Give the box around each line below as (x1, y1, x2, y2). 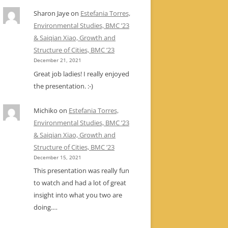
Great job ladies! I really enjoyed (34, 69, 129, 78)
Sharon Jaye (34, 9, 69, 18)
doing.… (34, 203, 58, 212)
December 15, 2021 (34, 154, 81, 161)
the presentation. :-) (34, 81, 93, 91)
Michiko (34, 105, 58, 115)
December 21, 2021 (34, 57, 81, 64)
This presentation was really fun (34, 166, 129, 176)
